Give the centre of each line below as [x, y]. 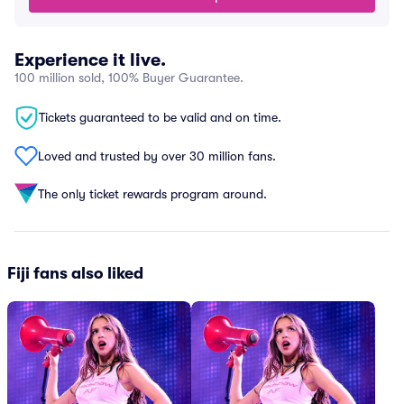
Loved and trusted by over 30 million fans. [157, 156]
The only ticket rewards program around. [152, 193]
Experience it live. [90, 60]
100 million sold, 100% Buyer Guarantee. [129, 78]
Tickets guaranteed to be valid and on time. [160, 117]
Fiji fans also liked [75, 273]
